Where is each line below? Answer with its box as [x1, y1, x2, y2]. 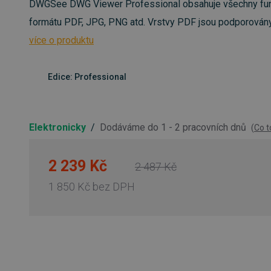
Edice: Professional [48, 72, 126, 82]
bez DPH [93, 180, 135, 194]
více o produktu [29, 34, 94, 47]
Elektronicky [29, 122, 88, 134]
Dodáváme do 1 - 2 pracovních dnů [100, 122, 249, 134]
